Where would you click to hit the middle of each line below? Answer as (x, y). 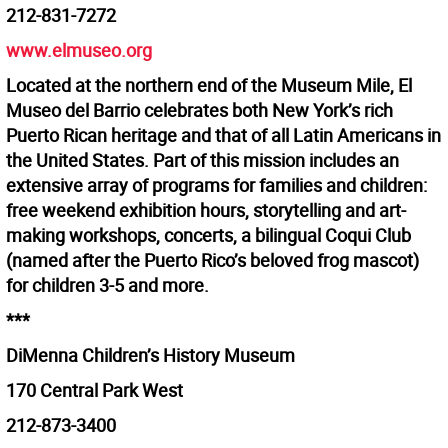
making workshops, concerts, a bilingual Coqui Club (208, 235)
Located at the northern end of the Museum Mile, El (209, 85)
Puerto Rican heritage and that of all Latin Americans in (223, 135)
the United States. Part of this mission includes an (202, 160)
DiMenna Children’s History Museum (150, 355)
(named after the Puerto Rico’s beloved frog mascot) (212, 260)
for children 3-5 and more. (107, 285)
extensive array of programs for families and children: (216, 185)
